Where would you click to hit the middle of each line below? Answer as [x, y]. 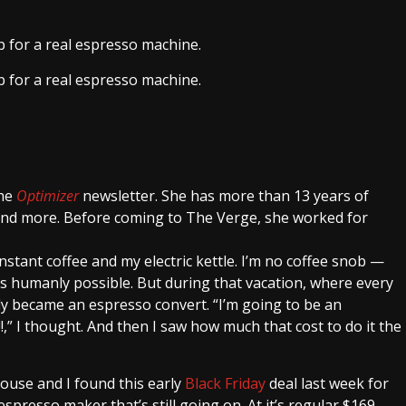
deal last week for [327, 384]
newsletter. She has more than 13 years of [224, 196]
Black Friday [225, 384]
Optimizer [48, 196]
